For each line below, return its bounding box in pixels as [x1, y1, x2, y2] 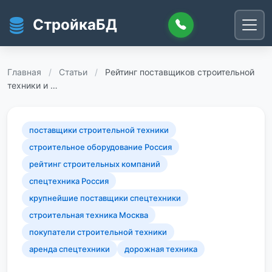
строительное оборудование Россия [29, 142, 172, 152]
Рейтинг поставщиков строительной [105, 67, 254, 77]
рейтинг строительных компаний [29, 159, 160, 169]
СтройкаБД [33, 16, 117, 33]
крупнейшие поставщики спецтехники [29, 193, 181, 203]
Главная [7, 67, 41, 77]
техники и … [7, 80, 58, 90]
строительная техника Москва [29, 210, 148, 220]
